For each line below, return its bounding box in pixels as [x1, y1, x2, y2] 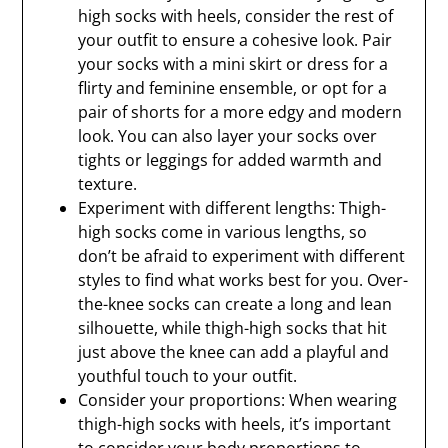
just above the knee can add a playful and [78, 341, 390, 363]
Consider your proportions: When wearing [78, 389, 398, 411]
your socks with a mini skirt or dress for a [78, 53, 389, 75]
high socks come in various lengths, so [78, 221, 368, 243]
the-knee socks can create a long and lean [78, 293, 393, 315]
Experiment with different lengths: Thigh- [78, 197, 387, 219]
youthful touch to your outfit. [78, 365, 298, 387]
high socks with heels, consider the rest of [78, 5, 394, 27]
